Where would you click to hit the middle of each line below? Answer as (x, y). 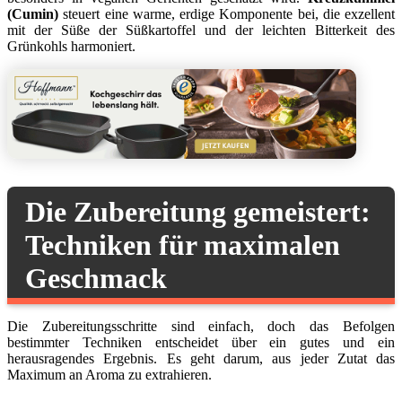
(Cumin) (33, 13)
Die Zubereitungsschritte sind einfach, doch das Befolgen (201, 326)
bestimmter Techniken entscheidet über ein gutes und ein (201, 342)
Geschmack (96, 278)
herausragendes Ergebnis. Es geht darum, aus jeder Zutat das (201, 358)
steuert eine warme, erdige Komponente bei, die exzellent (227, 13)
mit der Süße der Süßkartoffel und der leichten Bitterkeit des (201, 30)
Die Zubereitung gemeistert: (198, 211)
